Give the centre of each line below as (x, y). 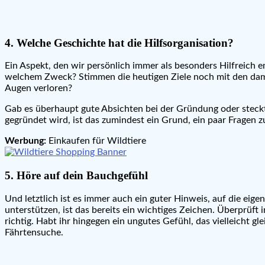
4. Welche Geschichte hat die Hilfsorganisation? (119, 43)
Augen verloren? (38, 88)
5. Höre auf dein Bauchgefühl (76, 176)
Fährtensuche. (34, 232)
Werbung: (25, 141)
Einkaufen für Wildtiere (96, 141)
